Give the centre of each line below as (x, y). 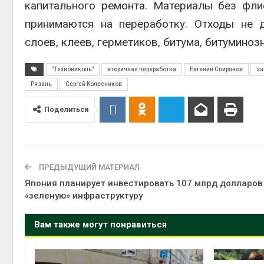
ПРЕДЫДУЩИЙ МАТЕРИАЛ (88, 167)
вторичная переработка (142, 69)
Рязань (41, 84)
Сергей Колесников (94, 84)
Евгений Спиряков (216, 69)
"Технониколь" (73, 69)
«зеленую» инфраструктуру (84, 196)
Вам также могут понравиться (100, 225)
